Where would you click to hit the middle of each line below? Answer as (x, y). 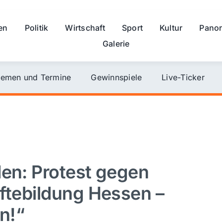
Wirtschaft (85, 28)
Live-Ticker (183, 77)
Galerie (116, 43)
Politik (36, 28)
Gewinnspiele (116, 77)
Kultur (171, 28)
